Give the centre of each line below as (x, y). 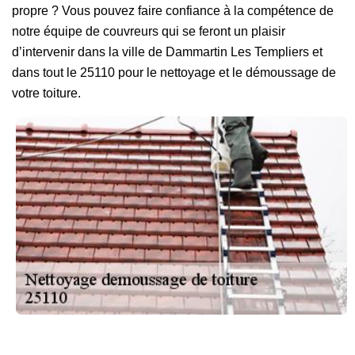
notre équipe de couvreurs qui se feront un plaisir (149, 31)
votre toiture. (46, 93)
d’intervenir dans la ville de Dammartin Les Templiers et (167, 52)
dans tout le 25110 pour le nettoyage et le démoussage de (174, 73)
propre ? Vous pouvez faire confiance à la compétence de (173, 11)
